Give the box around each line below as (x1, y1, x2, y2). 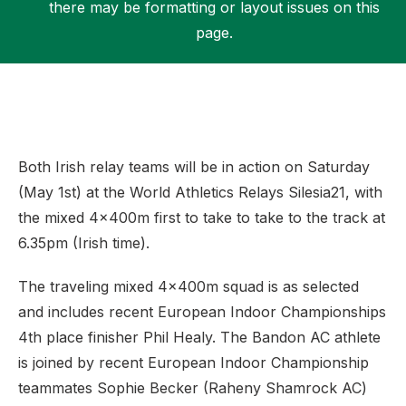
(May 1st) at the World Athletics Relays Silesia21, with (18, 183, 382, 201)
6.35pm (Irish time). (18, 234, 159, 252)
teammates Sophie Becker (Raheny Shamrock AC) (18, 379, 367, 397)
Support (45, 72, 102, 91)
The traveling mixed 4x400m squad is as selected (18, 277, 359, 295)
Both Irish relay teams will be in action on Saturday (18, 158, 370, 176)
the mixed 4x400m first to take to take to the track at (18, 208, 385, 227)
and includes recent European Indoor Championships (18, 303, 386, 321)
